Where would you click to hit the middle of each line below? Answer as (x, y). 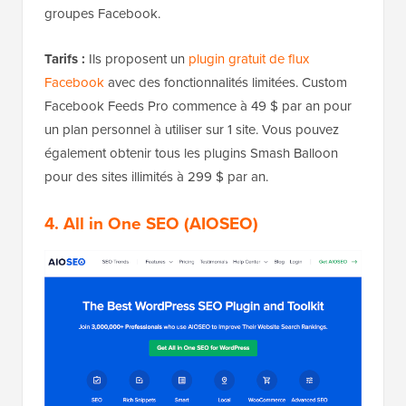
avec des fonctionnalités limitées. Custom (226, 83)
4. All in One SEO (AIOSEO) (151, 223)
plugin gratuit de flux (249, 59)
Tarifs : (65, 59)
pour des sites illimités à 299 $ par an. (156, 177)
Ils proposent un (137, 59)
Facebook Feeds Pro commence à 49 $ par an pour (198, 106)
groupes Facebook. (102, 14)
